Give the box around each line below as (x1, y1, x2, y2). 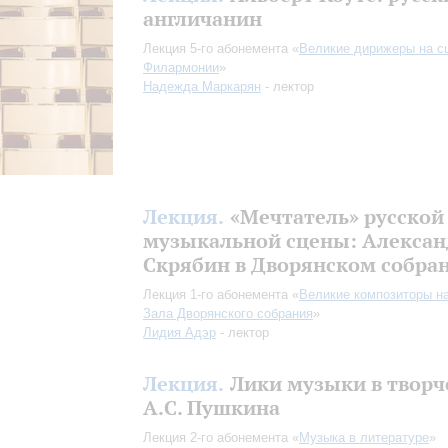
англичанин (143, 6, 262, 31)
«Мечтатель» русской (229, 204, 444, 229)
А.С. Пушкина (143, 395, 280, 420)
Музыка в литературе (299, 430, 429, 445)
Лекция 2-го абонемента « (143, 430, 299, 445)
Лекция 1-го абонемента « (143, 287, 299, 302)
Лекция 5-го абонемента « (143, 41, 299, 56)
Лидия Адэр (143, 325, 216, 340)
